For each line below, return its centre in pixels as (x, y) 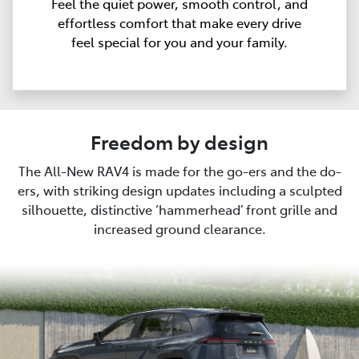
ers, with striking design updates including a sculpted (179, 190)
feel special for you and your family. (179, 41)
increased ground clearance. (179, 228)
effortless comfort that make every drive (179, 22)
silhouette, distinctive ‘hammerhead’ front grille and (179, 209)
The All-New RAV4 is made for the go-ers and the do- (179, 170)
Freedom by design (179, 141)
